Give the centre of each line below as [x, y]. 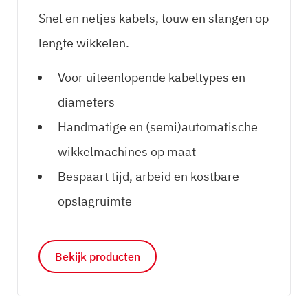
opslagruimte [95, 201]
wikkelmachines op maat [127, 152]
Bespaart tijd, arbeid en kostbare [148, 177]
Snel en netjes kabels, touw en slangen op [154, 19]
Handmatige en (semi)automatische [158, 127]
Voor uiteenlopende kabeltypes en [152, 78]
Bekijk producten [98, 257]
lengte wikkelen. [84, 43]
